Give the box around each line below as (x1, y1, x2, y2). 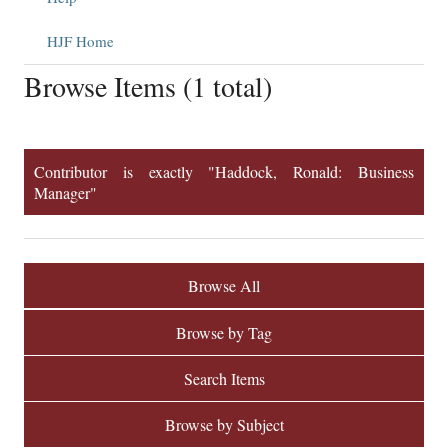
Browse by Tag (176, 321, 272, 343)
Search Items (183, 367, 265, 389)
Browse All (188, 275, 260, 297)
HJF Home (46, 31, 114, 52)
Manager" (34, 182, 97, 204)
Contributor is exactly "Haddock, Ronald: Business (34, 161, 414, 183)
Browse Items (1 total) (24, 67, 272, 106)
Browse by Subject (164, 413, 284, 435)
